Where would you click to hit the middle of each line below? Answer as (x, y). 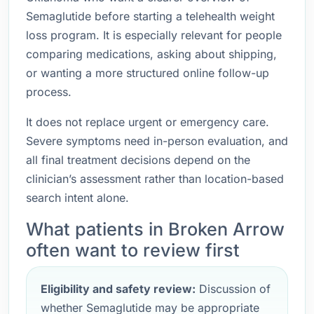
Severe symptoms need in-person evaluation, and (157, 141)
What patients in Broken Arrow (155, 229)
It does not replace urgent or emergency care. (148, 122)
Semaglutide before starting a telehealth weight (150, 16)
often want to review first (133, 250)
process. (49, 92)
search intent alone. (77, 198)
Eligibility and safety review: (118, 289)
